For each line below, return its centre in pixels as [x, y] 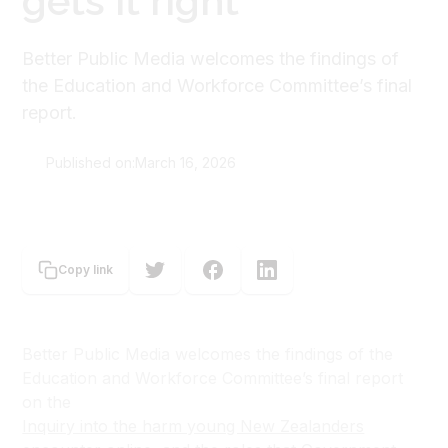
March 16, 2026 [186, 162]
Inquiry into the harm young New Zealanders [193, 426]
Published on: [91, 162]
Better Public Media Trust [165, 218]
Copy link [86, 269]
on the [47, 402]
